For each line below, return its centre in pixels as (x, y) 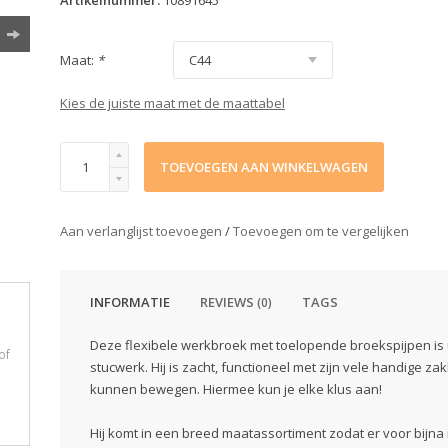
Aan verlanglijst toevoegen (142, 231)
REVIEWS (228, 302)
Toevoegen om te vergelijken (321, 231)
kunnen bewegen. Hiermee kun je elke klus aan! (236, 389)
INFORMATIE (130, 302)
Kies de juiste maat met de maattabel (172, 103)
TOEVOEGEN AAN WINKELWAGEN (264, 167)
